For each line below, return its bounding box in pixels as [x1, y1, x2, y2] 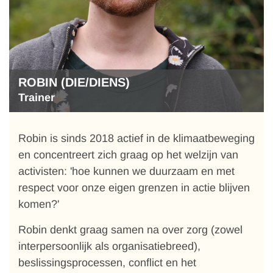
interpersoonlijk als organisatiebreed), [18, 240, 200, 252]
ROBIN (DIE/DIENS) [18, 76, 130, 89]
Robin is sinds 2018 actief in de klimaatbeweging [18, 132, 255, 144]
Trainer [18, 91, 55, 104]
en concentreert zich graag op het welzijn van [18, 149, 238, 161]
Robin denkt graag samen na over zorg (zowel [18, 224, 243, 236]
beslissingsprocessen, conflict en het [18, 257, 196, 269]
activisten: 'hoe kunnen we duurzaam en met [18, 165, 235, 177]
